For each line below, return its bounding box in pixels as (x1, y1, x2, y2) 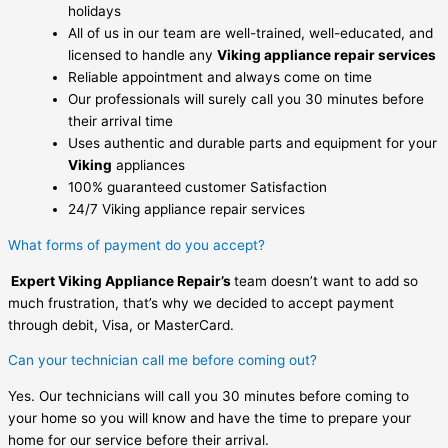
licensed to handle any (68, 47, 217, 64)
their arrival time (68, 113, 173, 130)
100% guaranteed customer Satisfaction (68, 179, 327, 196)
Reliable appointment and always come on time (68, 69, 372, 86)
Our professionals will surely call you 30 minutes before (68, 91, 424, 108)
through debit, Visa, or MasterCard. (8, 316, 234, 333)
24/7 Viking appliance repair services (68, 201, 305, 218)
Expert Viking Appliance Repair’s (8, 272, 234, 289)
